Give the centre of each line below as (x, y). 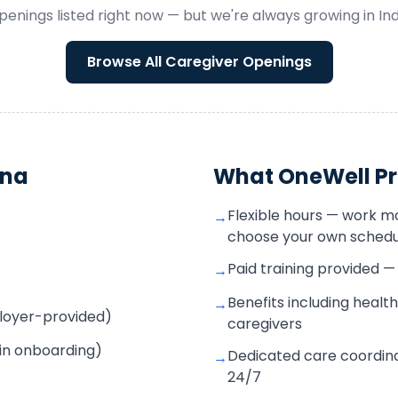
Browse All (126, 62)
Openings (275, 62)
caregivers (265, 324)
